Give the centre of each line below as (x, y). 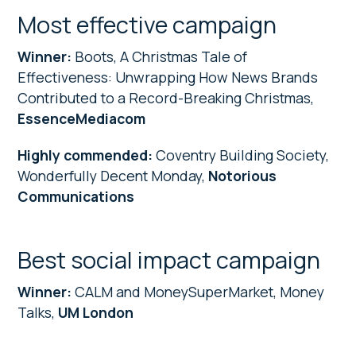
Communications (76, 196)
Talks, (37, 312)
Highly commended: (85, 155)
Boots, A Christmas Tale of (161, 56)
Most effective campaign (147, 24)
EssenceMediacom (82, 118)
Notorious (243, 175)
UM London (95, 312)
